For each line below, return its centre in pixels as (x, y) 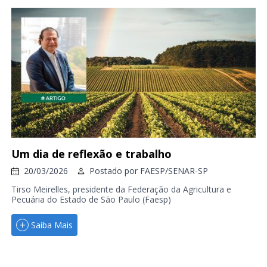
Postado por (114, 171)
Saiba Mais (52, 225)
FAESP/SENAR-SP (174, 171)
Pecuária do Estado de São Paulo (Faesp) (91, 200)
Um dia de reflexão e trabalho (91, 154)
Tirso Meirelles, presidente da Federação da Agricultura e (121, 190)
